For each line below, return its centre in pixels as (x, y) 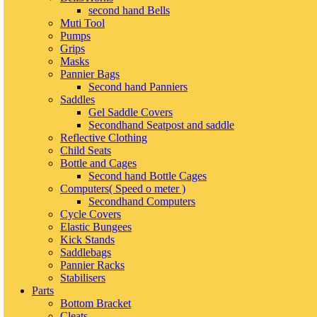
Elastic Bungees (96, 227)
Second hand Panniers (138, 87)
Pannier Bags (90, 74)
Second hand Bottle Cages (148, 176)
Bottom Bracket (96, 304)
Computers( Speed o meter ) (123, 189)
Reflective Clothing (104, 138)
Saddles (77, 100)
